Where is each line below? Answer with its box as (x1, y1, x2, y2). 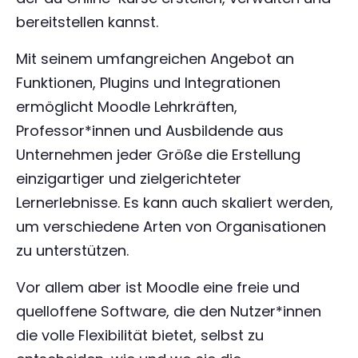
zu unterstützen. (16, 241, 129, 261)
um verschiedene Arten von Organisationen (16, 217, 326, 237)
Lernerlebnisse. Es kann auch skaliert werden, (16, 193, 333, 213)
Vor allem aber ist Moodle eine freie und (16, 277, 300, 297)
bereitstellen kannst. (16, 12, 158, 32)
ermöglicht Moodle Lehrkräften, (16, 97, 237, 117)
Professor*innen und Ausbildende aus (16, 121, 284, 141)
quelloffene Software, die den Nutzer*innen (16, 301, 321, 321)
